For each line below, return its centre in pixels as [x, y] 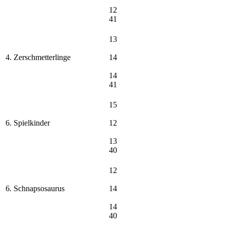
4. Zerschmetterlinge [38, 57]
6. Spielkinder [28, 123]
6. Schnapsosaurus [35, 188]
